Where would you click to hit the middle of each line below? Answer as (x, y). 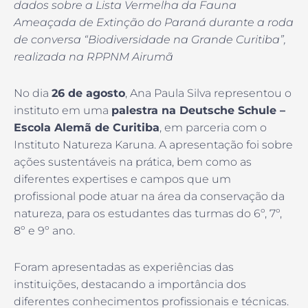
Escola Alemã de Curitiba (87, 128)
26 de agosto (88, 93)
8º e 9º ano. (46, 231)
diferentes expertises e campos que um (122, 179)
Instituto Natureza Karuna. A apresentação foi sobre (153, 145)
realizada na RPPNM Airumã (93, 57)
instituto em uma (63, 111)
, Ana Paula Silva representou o (208, 93)
